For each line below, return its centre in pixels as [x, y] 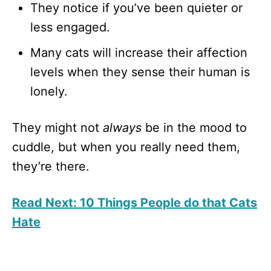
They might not [57, 127]
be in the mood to [194, 127]
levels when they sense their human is [140, 72]
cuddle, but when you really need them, [126, 147]
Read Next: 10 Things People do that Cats [135, 202]
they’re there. [51, 166]
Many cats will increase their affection [139, 52]
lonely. [49, 91]
